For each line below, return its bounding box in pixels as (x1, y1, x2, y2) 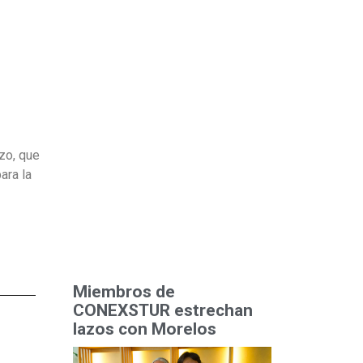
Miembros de (72, 282, 175, 302)
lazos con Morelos (72, 319, 216, 340)
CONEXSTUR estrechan (72, 301, 253, 321)
